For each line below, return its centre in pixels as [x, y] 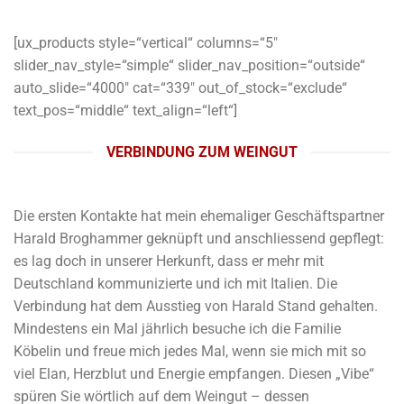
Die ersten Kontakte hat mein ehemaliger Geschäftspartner [199, 216]
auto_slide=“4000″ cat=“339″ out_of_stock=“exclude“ [180, 88]
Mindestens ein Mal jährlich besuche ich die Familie [177, 328]
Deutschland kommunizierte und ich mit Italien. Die [175, 283]
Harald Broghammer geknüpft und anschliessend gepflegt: [199, 238]
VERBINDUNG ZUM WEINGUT [202, 152]
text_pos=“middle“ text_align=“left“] [125, 111]
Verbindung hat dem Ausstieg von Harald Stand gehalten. [196, 306]
